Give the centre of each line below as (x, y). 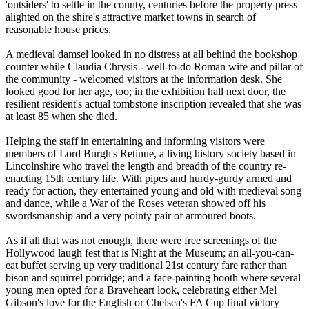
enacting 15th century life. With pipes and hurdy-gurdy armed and (149, 179)
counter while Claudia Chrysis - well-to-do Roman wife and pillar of (154, 67)
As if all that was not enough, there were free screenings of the (141, 241)
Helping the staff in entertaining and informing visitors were (135, 141)
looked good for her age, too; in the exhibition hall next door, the (146, 92)
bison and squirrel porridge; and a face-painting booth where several (153, 278)
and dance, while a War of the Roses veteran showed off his (136, 203)
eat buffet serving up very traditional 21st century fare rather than (146, 266)
